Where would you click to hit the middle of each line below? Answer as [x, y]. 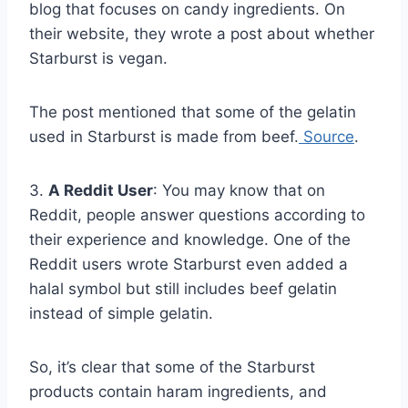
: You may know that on [239, 190]
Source [326, 136]
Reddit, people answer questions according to [197, 214]
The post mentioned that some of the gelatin [193, 112]
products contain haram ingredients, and [178, 391]
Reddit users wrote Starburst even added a [189, 264]
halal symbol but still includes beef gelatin [183, 288]
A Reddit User [101, 190]
